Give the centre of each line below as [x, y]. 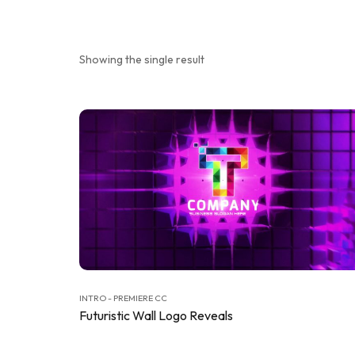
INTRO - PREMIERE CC [123, 298]
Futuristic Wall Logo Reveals [156, 316]
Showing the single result [142, 59]
